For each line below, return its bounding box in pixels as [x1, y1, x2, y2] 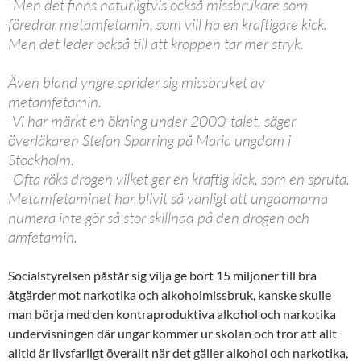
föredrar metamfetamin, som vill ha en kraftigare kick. [8, 14, 327, 34]
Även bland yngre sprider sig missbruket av [8, 72, 265, 92]
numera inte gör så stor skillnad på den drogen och [8, 207, 309, 227]
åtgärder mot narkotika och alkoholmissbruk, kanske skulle [8, 286, 331, 302]
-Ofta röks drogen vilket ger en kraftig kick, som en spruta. [8, 168, 350, 189]
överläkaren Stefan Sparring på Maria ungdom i [8, 130, 291, 150]
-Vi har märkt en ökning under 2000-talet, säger [8, 110, 296, 131]
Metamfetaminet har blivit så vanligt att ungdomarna [8, 188, 328, 208]
